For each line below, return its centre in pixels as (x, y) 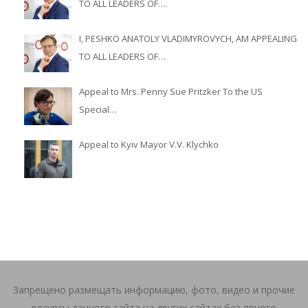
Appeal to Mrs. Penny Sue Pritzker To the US (171, 92)
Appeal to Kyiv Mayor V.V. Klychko (149, 145)
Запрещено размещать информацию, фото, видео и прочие (154, 290)
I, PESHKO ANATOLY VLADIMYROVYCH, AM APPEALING (188, 39)
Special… (98, 110)
